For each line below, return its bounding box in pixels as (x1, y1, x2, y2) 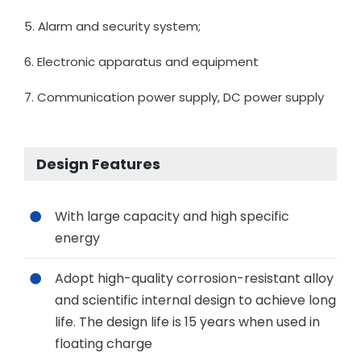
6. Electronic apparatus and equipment (23, 52, 259, 70)
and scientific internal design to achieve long (55, 291, 337, 310)
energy (55, 228, 101, 247)
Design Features (35, 153, 160, 174)
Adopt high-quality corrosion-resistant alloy (55, 269, 334, 288)
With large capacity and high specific (55, 206, 290, 226)
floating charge (55, 334, 153, 354)
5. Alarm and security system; (23, 17, 201, 35)
